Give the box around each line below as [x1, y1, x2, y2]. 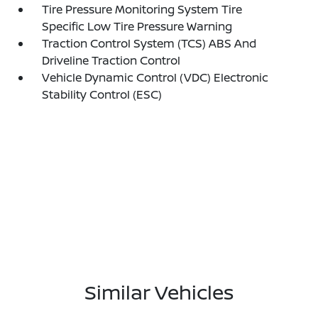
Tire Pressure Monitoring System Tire [42, 1, 243, 17]
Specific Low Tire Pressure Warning [42, 18, 233, 34]
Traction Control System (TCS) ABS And [42, 35, 257, 51]
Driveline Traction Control [42, 53, 181, 68]
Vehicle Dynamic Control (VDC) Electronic [42, 70, 269, 85]
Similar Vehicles [84, 278, 234, 305]
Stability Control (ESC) [42, 87, 163, 102]
